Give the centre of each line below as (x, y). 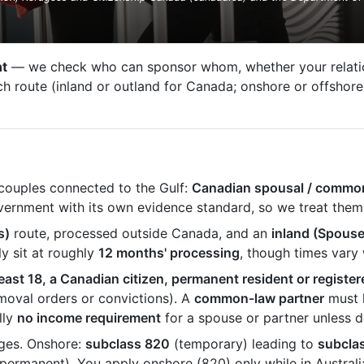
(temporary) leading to (244, 344)
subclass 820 (128, 344)
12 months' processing (169, 253)
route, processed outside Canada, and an (141, 233)
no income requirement (89, 318)
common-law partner (259, 298)
